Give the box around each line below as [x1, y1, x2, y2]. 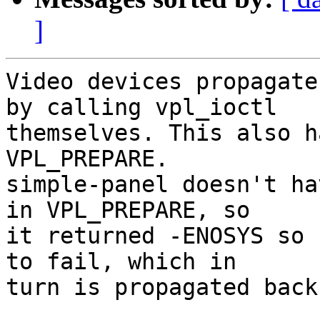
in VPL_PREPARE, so [6, 197, 250, 224]
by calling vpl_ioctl [6, 94, 277, 121]
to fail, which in [6, 249, 236, 275]
